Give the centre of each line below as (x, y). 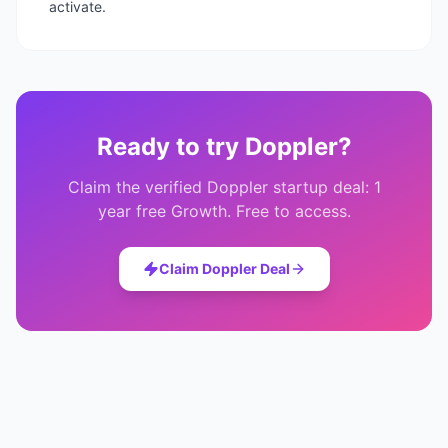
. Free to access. (288, 210)
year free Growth (162, 210)
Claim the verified (137, 186)
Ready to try (170, 146)
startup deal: (320, 186)
